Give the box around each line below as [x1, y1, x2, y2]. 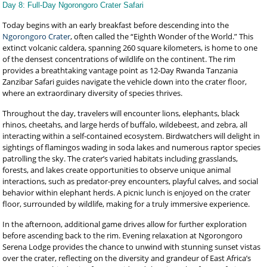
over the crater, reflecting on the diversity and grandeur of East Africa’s [2, 253, 252, 263]
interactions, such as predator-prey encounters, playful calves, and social [2, 176, 259, 187]
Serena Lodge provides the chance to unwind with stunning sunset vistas [2, 241, 261, 252]
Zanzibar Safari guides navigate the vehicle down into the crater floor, [2, 76, 247, 87]
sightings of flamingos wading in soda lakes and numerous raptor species [2, 142, 261, 153]
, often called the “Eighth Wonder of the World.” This [70, 31, 254, 42]
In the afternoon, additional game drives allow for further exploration [2, 219, 247, 229]
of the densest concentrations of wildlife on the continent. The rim [2, 54, 236, 64]
